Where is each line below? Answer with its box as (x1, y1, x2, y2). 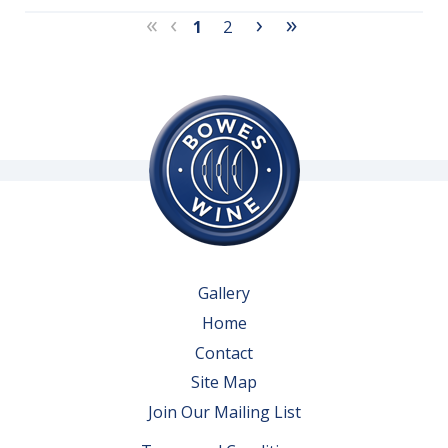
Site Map (191, 371, 257, 394)
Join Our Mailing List (147, 400, 301, 423)
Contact (195, 341, 253, 364)
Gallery (198, 282, 250, 305)
